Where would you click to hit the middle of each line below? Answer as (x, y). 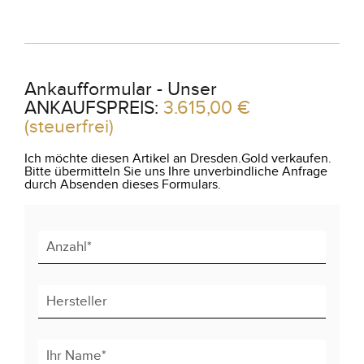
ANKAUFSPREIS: (94, 108)
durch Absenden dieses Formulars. (123, 185)
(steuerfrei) (69, 127)
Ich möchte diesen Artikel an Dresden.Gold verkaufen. (178, 159)
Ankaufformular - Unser (121, 90)
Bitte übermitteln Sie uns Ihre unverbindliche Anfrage (176, 172)
